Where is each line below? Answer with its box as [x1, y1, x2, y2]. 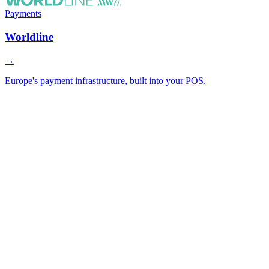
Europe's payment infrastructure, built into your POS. [5, 75, 206, 86]
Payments [5, 8, 41, 19]
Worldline [5, 30, 53, 43]
